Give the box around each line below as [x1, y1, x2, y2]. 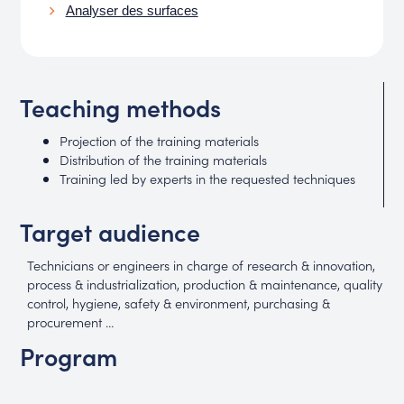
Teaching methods [20, 89, 222, 124]
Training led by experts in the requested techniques [59, 168, 355, 188]
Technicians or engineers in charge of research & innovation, [27, 255, 376, 275]
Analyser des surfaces [65, 3, 198, 18]
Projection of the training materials [59, 130, 259, 150]
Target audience [20, 214, 201, 248]
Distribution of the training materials [59, 149, 267, 169]
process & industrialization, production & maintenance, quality [27, 274, 383, 294]
